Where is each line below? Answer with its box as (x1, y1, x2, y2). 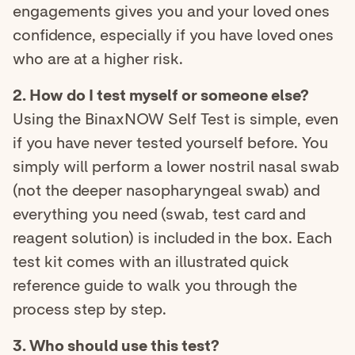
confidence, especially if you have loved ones (13, 25, 334, 45)
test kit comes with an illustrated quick (13, 252, 289, 272)
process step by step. (13, 300, 166, 319)
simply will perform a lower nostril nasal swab (13, 157, 339, 177)
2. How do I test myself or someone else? (13, 86, 309, 105)
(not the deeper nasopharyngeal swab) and (13, 181, 319, 200)
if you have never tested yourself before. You (13, 133, 328, 153)
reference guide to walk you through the (13, 276, 297, 296)
